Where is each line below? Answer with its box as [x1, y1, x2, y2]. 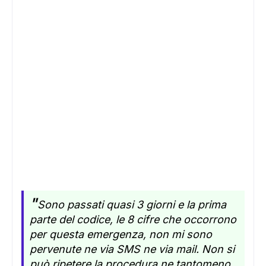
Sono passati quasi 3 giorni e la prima [37, 198, 226, 211]
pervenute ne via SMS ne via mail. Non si [30, 243, 235, 255]
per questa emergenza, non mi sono [30, 228, 212, 240]
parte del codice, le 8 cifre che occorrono [30, 213, 236, 226]
